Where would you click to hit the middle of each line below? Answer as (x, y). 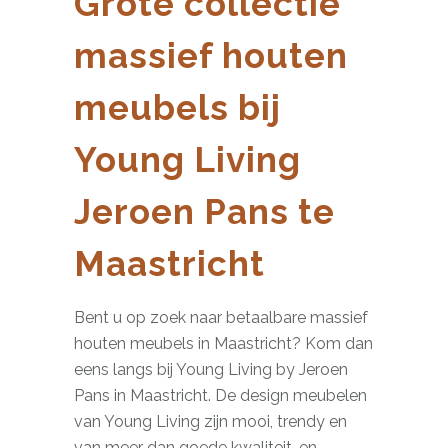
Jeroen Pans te (204, 211)
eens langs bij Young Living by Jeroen (211, 369)
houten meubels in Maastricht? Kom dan (223, 343)
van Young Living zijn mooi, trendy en (210, 421)
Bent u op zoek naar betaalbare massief (221, 317)
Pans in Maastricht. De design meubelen (220, 395)
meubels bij (177, 107)
